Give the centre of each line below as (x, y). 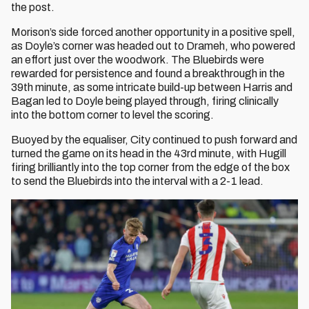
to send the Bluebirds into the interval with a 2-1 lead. (139, 181)
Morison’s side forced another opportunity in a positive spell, (153, 32)
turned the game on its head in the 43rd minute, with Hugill (149, 153)
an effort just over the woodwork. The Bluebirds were (138, 60)
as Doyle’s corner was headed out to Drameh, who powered (153, 46)
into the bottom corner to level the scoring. (112, 115)
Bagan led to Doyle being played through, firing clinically (145, 101)
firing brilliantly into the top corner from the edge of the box (150, 167)
